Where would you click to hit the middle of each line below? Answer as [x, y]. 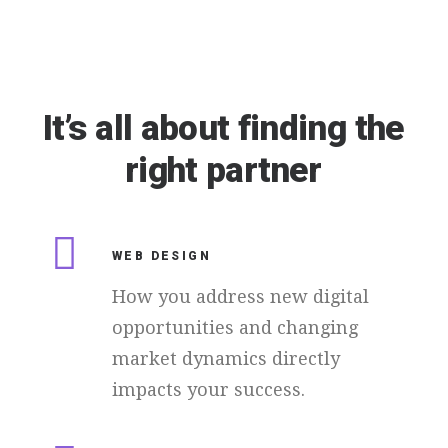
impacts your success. [208, 389]
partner [263, 171]
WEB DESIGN [161, 256]
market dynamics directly [226, 358]
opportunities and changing [235, 327]
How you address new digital [240, 296]
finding [291, 128]
